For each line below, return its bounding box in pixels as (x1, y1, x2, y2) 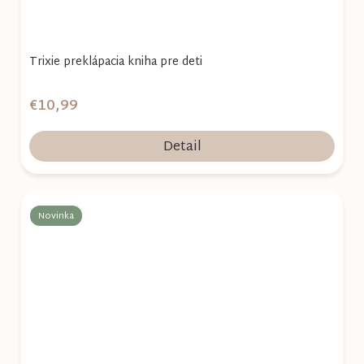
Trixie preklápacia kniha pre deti (29, 52, 202, 73)
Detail (162, 136, 201, 160)
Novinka (38, 208, 74, 225)
